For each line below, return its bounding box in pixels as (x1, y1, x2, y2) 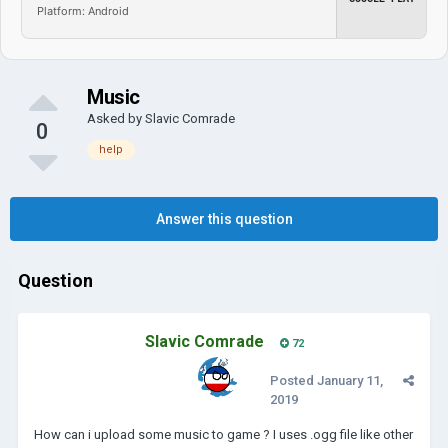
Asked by (87, 111, 145, 126)
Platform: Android (37, 3, 129, 18)
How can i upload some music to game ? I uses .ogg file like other (34, 427, 413, 442)
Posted (270, 373, 317, 388)
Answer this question (155, 211, 293, 227)
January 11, (317, 373, 383, 388)
